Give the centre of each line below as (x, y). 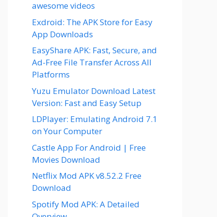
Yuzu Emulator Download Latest (94, 91)
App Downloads (62, 34)
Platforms (51, 74)
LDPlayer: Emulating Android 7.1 (95, 119)
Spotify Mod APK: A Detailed (86, 204)
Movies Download (66, 159)
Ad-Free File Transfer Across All (92, 62)
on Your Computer (67, 131)
